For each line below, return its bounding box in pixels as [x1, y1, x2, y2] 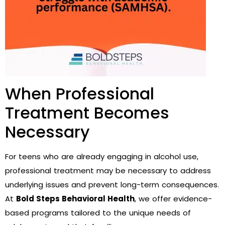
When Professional [5, 82, 154, 105]
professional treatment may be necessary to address [5, 165, 211, 176]
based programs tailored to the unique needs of [5, 207, 191, 218]
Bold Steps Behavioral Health [16, 193, 135, 204]
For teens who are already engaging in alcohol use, [5, 151, 198, 162]
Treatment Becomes [5, 101, 169, 124]
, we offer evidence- [135, 193, 212, 204]
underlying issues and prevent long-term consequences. [5, 179, 219, 190]
